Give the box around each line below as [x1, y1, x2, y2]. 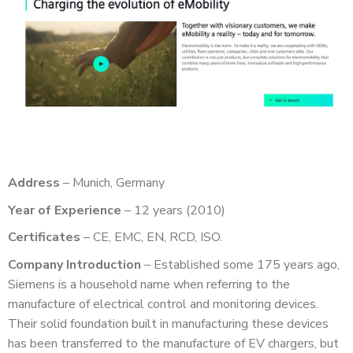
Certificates [8, 229, 80, 247]
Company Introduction [8, 255, 141, 273]
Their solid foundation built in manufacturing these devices [8, 314, 329, 333]
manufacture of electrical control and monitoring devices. [8, 295, 318, 313]
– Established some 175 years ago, [141, 255, 340, 273]
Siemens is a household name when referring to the [8, 275, 290, 293]
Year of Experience [8, 201, 121, 219]
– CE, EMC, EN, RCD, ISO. [80, 229, 222, 247]
